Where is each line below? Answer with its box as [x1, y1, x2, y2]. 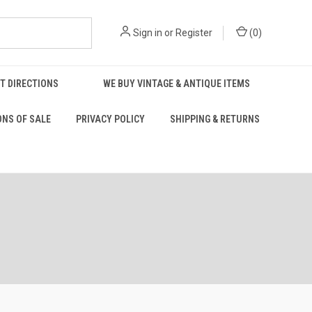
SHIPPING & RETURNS [169, 114, 260, 125]
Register [175, 26, 212, 38]
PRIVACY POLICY [75, 114, 145, 125]
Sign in [133, 26, 162, 38]
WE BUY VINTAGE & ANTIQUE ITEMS [102, 78, 250, 89]
